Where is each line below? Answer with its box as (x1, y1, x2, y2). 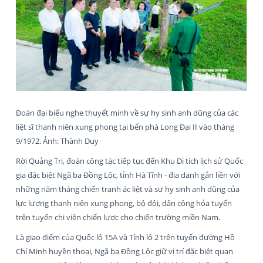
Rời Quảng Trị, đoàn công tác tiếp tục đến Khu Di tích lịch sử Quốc (16, 156, 243, 167)
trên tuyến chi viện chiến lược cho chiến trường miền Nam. (16, 212, 220, 223)
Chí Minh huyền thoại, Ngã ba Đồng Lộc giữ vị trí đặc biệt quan (16, 246, 233, 257)
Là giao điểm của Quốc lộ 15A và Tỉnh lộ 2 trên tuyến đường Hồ (16, 232, 235, 243)
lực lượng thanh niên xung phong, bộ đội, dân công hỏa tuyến (16, 198, 232, 209)
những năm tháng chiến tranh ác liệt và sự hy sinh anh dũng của (16, 184, 240, 195)
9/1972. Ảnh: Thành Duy (16, 136, 99, 147)
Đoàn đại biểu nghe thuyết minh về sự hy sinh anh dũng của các (16, 107, 238, 119)
